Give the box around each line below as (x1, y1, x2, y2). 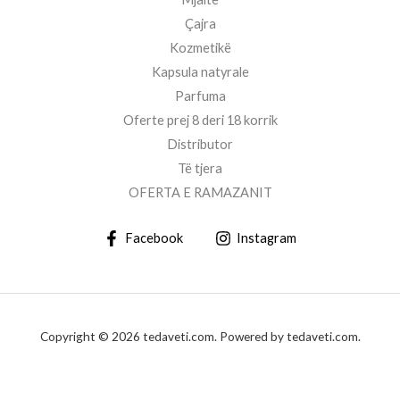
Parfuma (174, 88, 226, 104)
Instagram (237, 229, 297, 246)
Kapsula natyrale (151, 64, 249, 80)
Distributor (167, 137, 233, 153)
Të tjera (178, 161, 222, 177)
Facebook (124, 229, 183, 246)
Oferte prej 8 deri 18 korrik (122, 112, 278, 129)
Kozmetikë (169, 40, 231, 56)
